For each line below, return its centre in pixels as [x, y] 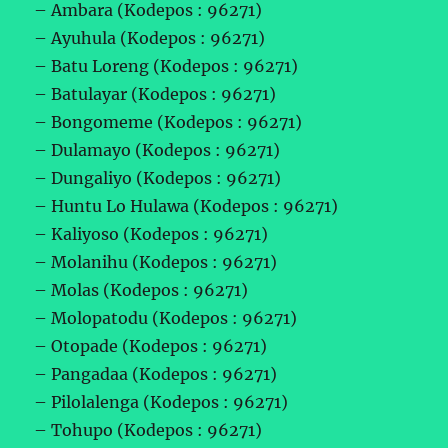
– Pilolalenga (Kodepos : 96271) [161, 401]
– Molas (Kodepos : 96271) [141, 289]
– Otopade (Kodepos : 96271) [151, 345]
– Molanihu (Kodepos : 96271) [156, 261]
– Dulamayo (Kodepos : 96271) [157, 149]
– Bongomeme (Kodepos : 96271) [168, 121]
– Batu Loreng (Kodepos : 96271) [166, 65]
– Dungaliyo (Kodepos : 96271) [158, 177]
